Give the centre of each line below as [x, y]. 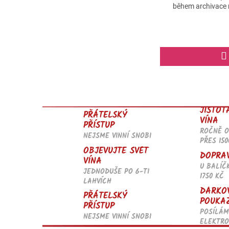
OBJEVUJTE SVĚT [116, 151]
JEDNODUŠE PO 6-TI [116, 171]
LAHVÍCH [97, 181]
